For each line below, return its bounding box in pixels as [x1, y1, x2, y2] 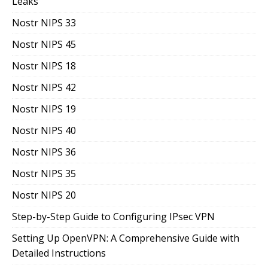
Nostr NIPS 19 [12, 102, 76, 116]
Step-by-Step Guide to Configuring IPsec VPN [12, 210, 215, 224]
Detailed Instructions [12, 246, 106, 260]
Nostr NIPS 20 [12, 188, 76, 202]
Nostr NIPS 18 [12, 59, 76, 73]
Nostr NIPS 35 [12, 167, 76, 181]
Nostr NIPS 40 [12, 124, 76, 138]
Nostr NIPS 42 [12, 81, 76, 95]
